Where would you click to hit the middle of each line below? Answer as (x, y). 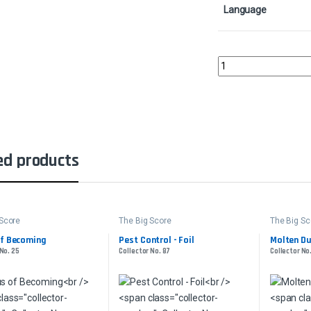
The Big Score (145, 221)
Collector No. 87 (145, 251)
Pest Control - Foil (157, 240)
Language (245, 10)
